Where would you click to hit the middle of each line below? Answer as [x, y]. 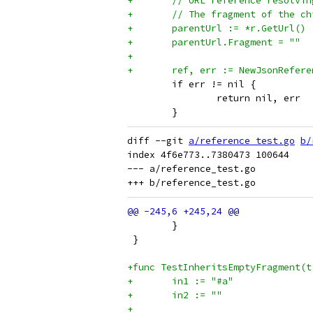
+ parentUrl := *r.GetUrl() [239, 28]
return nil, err [259, 98]
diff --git [158, 141]
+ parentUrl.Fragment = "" [236, 42]
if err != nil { [214, 84]
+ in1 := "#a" [203, 281]
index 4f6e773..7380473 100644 [208, 155]
